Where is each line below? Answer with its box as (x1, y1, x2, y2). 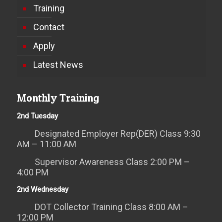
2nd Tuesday (16, 111, 58, 120)
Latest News (33, 59, 83, 70)
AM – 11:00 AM (16, 139, 76, 149)
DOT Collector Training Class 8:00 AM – (34, 202, 188, 212)
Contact (33, 22, 64, 32)
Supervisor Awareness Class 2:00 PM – (34, 157, 190, 167)
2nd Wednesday (16, 185, 68, 194)
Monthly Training (16, 92, 99, 104)
